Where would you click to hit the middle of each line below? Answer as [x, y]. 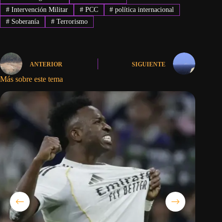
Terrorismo [71, 22]
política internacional [144, 9]
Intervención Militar [38, 9]
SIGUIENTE [149, 64]
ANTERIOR [46, 64]
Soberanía [24, 22]
